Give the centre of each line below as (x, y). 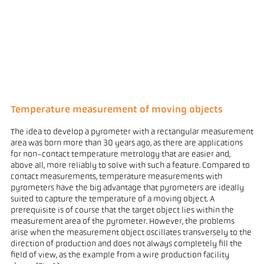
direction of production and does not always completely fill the (126, 244)
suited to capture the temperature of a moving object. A (113, 199)
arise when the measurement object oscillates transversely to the (131, 233)
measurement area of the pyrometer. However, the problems (122, 222)
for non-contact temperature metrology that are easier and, (120, 154)
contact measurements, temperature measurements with (116, 177)
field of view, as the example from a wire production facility (120, 255)
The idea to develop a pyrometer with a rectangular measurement (132, 132)
